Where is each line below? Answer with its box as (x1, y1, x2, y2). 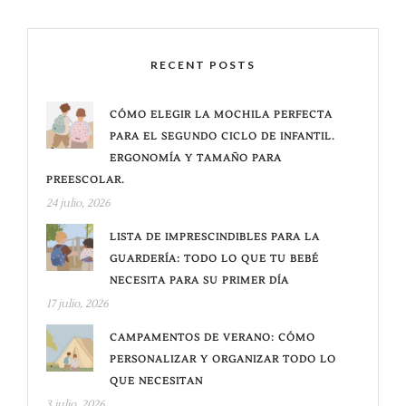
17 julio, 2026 (46, 297, 109, 311)
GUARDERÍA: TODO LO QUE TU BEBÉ (110, 252, 319, 266)
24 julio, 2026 (46, 197, 111, 210)
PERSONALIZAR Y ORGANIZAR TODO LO (110, 353, 336, 366)
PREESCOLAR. (46, 173, 125, 187)
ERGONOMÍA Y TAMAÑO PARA (110, 151, 282, 165)
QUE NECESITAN (110, 374, 203, 388)
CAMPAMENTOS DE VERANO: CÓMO (110, 331, 315, 344)
